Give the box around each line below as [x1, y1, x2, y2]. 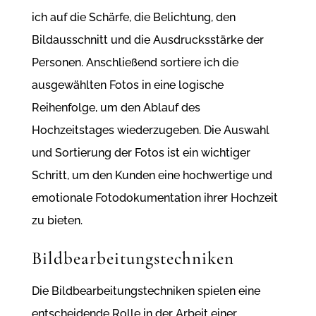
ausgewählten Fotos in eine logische [31, 78, 224, 92]
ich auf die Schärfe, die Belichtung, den [31, 11, 236, 25]
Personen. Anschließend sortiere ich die [31, 56, 238, 70]
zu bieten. [31, 214, 83, 228]
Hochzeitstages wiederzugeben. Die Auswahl [31, 123, 269, 138]
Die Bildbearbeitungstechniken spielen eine [31, 284, 260, 298]
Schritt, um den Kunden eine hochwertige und [31, 169, 272, 183]
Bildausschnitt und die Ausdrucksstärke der [31, 33, 264, 47]
